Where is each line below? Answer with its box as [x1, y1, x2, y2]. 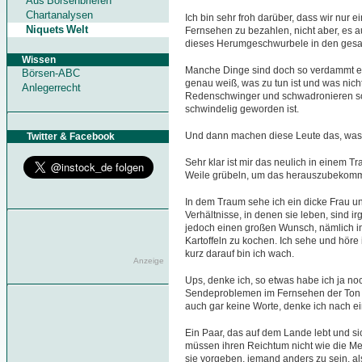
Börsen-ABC [22, 67, 80, 79]
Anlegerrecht [22, 82, 81, 94]
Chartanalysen [26, 9, 93, 21]
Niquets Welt [26, 23, 89, 36]
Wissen [7, 54, 56, 65]
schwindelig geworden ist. [185, 103, 299, 116]
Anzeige [133, 255, 169, 265]
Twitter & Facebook [7, 131, 115, 142]
